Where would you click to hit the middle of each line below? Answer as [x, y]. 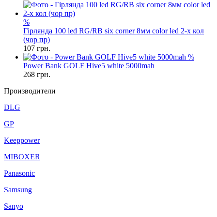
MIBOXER [22, 157]
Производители [30, 91]
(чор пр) [37, 39]
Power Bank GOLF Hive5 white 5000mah [89, 66]
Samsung [18, 190]
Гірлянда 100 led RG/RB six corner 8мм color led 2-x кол [114, 31]
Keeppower [22, 140]
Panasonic [19, 173]
